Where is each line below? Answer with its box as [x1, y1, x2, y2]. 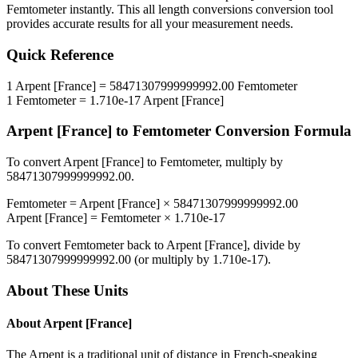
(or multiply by [131, 253, 213, 267]
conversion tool [253, 2, 333, 17]
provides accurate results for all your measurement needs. [6, 17, 293, 31]
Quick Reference [6, 46, 113, 64]
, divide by [247, 238, 300, 253]
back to [124, 238, 166, 253]
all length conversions [143, 2, 253, 17]
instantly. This [66, 2, 143, 17]
